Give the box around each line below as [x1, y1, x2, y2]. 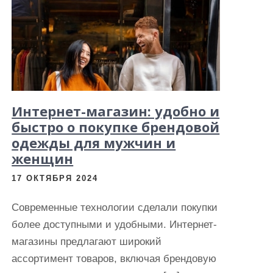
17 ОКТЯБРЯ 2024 [12, 174, 99, 183]
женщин [12, 149, 74, 168]
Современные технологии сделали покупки [12, 202, 218, 213]
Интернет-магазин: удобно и [12, 102, 220, 120]
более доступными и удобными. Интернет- [12, 219, 218, 230]
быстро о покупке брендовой [12, 118, 220, 136]
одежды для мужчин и [12, 133, 176, 152]
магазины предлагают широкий [12, 236, 162, 247]
